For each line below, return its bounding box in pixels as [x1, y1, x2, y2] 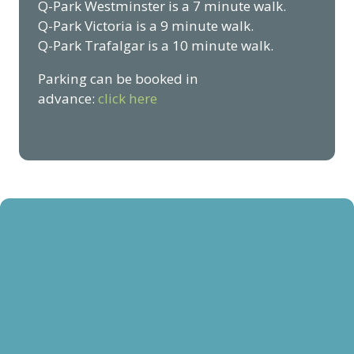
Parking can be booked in [38, 70, 198, 88]
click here [98, 89, 157, 108]
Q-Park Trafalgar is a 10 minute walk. [38, 36, 273, 55]
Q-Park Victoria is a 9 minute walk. [38, 16, 254, 35]
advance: [38, 89, 98, 108]
